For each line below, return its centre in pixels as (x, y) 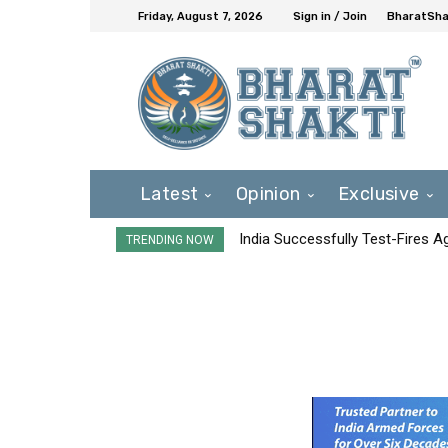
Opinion (268, 193)
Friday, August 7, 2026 (200, 16)
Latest (169, 193)
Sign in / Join (330, 16)
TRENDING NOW (170, 239)
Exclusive (379, 193)
